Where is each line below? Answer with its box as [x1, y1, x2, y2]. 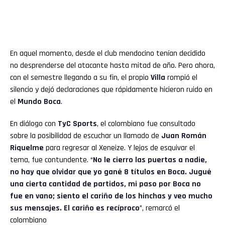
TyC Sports [58, 119, 97, 130]
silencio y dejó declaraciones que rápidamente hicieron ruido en [10, 84, 212, 95]
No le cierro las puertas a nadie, [93, 155, 207, 166]
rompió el [165, 72, 197, 83]
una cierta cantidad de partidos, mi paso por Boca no [10, 179, 201, 190]
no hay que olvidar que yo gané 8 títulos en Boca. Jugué [10, 167, 211, 178]
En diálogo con [10, 119, 58, 130]
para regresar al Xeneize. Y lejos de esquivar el [44, 143, 195, 154]
